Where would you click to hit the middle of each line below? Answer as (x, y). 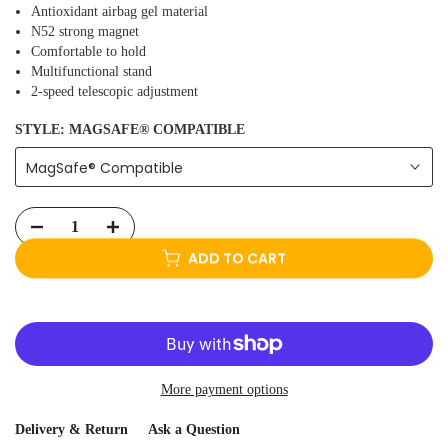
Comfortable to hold (88, 51)
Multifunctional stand (91, 71)
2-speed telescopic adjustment (114, 91)
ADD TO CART (237, 286)
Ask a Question (194, 429)
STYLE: (42, 129)
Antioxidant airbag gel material (119, 11)
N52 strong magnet (85, 31)
